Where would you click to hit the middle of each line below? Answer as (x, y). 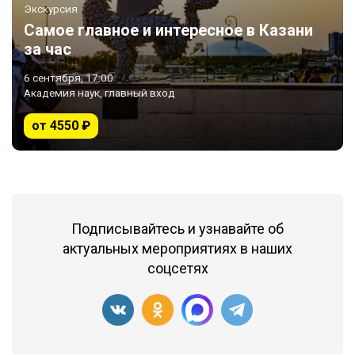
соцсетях (177, 268)
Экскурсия (51, 9)
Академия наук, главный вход (99, 93)
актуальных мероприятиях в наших (177, 248)
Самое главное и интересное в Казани (168, 30)
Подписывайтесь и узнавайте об (177, 229)
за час (48, 49)
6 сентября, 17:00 (69, 78)
